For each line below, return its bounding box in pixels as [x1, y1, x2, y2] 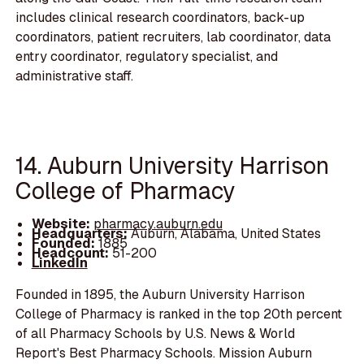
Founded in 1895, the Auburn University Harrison [15, 285, 305, 303]
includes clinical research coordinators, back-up [15, 8, 305, 26]
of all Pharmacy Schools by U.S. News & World [15, 324, 296, 342]
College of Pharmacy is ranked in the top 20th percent [15, 305, 343, 323]
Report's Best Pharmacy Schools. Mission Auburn [15, 344, 313, 362]
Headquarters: [31, 225, 131, 243]
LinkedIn [31, 254, 88, 272]
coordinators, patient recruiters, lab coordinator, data [15, 28, 331, 45]
